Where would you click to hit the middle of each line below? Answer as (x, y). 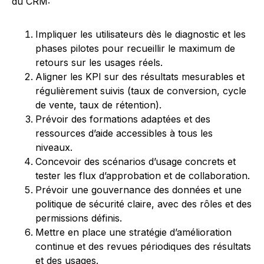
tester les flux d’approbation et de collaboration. (143, 176)
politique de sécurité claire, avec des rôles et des (143, 204)
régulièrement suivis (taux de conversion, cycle (141, 91)
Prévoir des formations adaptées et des (123, 119)
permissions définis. (79, 218)
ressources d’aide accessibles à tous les (124, 133)
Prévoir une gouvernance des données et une (138, 190)
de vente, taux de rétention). (98, 105)
